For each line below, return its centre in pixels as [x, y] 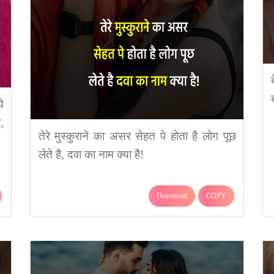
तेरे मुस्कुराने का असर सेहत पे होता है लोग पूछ [137, 136]
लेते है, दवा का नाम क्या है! [91, 154]
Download [172, 195]
